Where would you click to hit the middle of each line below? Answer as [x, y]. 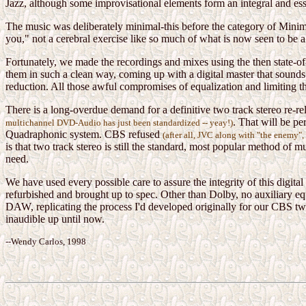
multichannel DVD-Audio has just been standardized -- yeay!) [119, 123]
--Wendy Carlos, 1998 [46, 242]
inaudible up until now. [55, 219]
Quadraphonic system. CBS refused [84, 135]
